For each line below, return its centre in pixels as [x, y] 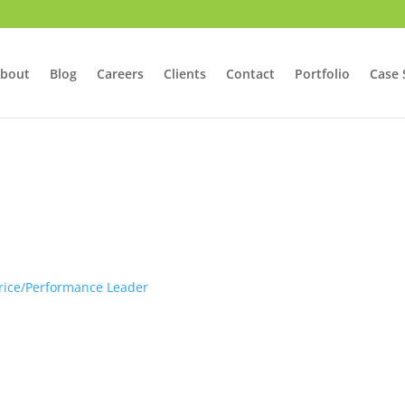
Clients [184, 74]
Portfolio [322, 74]
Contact [250, 74]
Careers [120, 74]
